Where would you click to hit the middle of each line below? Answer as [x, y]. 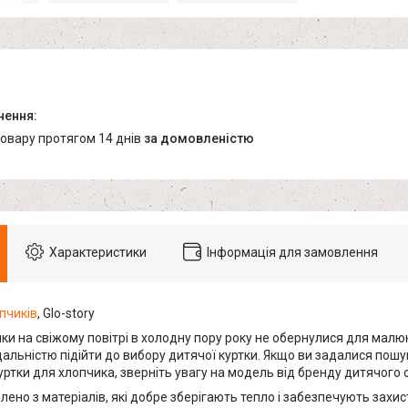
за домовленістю [199, 139]
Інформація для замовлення [292, 253]
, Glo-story [66, 314]
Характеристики [98, 253]
